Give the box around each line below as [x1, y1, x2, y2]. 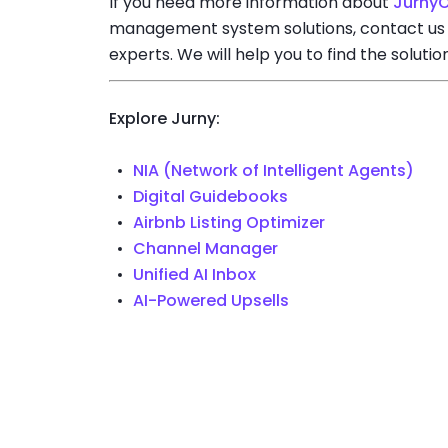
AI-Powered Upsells [132, 288, 289, 312]
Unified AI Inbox [132, 262, 256, 286]
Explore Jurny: [108, 107, 220, 131]
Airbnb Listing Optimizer [132, 210, 325, 234]
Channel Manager [132, 236, 278, 260]
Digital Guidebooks [132, 184, 288, 208]
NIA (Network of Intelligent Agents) [132, 158, 414, 182]
